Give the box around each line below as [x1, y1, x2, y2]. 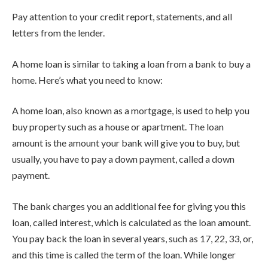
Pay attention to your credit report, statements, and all [12, 11, 232, 23]
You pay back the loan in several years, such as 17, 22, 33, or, [12, 233, 253, 244]
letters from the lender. [12, 27, 105, 39]
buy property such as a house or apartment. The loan [12, 121, 224, 133]
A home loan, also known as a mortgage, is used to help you [12, 105, 249, 117]
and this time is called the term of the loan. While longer [12, 249, 236, 260]
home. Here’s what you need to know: [12, 74, 163, 86]
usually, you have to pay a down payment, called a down [12, 153, 234, 165]
